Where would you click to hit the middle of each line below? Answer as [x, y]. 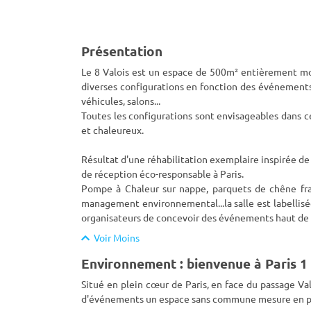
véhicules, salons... [121, 101]
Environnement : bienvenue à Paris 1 [194, 263]
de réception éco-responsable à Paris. [162, 174]
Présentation [122, 51]
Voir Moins [115, 237]
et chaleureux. [112, 130]
